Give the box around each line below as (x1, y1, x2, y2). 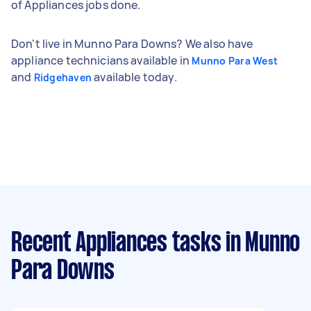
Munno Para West (192, 53, 278, 67)
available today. (92, 69, 177, 85)
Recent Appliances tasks (11, 230, 221, 256)
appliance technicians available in (11, 52, 192, 68)
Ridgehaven (33, 70, 92, 84)
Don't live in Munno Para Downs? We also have (11, 35, 253, 51)
